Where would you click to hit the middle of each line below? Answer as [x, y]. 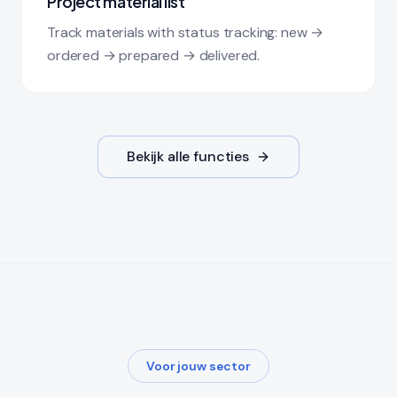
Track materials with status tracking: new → [186, 33]
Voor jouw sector [198, 366]
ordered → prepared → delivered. [154, 56]
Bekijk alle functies [188, 157]
